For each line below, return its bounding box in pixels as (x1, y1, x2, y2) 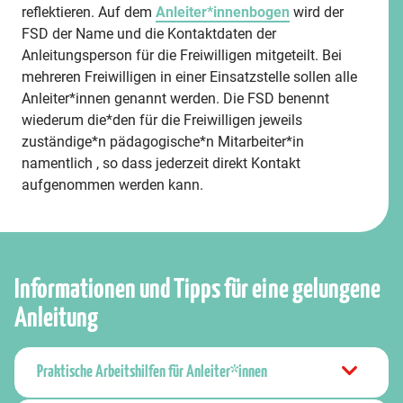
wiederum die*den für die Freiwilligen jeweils (22, 112, 302, 129)
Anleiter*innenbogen (156, 4, 290, 21)
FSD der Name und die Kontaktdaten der (22, 25, 276, 42)
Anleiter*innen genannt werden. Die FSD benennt (22, 90, 329, 107)
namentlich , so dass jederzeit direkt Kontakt (22, 155, 300, 172)
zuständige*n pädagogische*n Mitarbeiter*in (22, 133, 304, 150)
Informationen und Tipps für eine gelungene (14, 276, 381, 303)
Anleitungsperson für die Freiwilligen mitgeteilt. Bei (22, 47, 342, 64)
